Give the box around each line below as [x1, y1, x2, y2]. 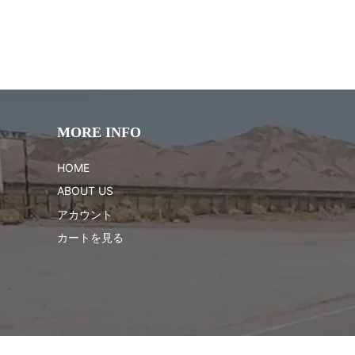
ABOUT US [57, 184, 113, 198]
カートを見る [57, 231, 124, 245]
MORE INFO [57, 124, 141, 141]
